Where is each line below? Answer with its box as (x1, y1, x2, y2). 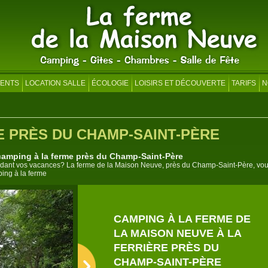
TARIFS (232, 79, 256, 87)
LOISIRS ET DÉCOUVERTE (135, 79, 226, 87)
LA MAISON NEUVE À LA (114, 227, 241, 239)
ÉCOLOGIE (92, 79, 129, 87)
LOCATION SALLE (25, 79, 86, 87)
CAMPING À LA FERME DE (114, 213, 251, 225)
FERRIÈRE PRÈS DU (114, 242, 219, 254)
